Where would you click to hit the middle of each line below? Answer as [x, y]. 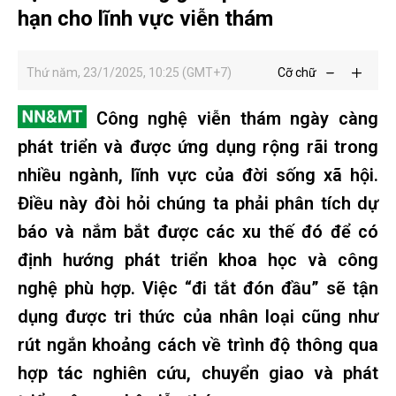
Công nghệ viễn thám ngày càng [232, 118]
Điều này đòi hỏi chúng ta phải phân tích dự [198, 203]
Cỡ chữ [297, 72]
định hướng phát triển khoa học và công [198, 260]
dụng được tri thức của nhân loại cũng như [198, 316]
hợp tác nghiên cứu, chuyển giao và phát [198, 373]
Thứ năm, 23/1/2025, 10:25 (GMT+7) [129, 72]
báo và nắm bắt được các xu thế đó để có [198, 232]
